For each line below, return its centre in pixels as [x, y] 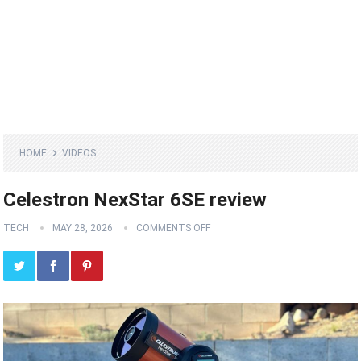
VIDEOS [79, 154]
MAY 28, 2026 [83, 228]
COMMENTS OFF [174, 228]
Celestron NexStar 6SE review [135, 200]
